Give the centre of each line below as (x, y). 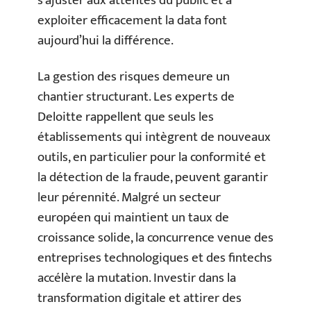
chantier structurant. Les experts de (136, 96)
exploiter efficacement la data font (132, 21)
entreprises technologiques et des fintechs (155, 258)
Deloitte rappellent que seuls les (126, 117)
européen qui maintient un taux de (133, 217)
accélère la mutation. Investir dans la (137, 278)
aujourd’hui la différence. (106, 41)
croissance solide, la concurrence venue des (155, 237)
